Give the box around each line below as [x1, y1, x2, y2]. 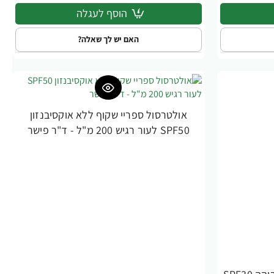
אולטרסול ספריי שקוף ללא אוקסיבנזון [29, 107, 187, 122]
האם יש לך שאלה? [78, 34, 139, 45]
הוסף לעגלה [76, 6, 128, 21]
